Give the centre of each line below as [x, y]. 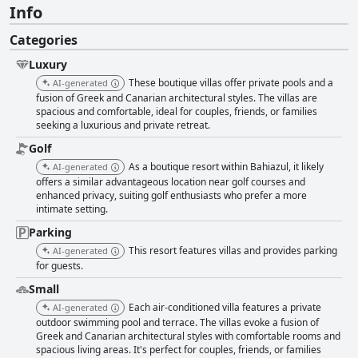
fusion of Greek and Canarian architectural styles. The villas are [177, 98]
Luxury [48, 65]
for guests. [60, 266]
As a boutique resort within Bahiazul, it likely [226, 167]
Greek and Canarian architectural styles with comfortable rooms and [188, 336]
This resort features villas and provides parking [233, 251]
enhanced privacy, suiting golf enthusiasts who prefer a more [171, 196]
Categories [44, 40]
